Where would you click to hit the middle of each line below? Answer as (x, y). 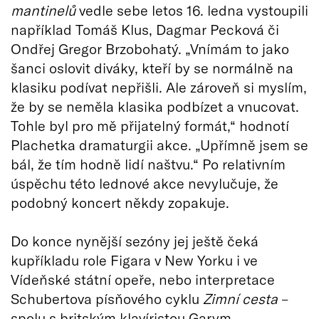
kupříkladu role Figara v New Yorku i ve (134, 260)
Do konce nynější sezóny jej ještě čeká (135, 241)
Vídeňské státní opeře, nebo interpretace (143, 279)
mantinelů (45, 10)
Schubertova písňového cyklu (107, 298)
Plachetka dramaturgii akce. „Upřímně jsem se (159, 145)
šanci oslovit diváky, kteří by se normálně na (152, 68)
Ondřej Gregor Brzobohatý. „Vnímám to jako (150, 48)
